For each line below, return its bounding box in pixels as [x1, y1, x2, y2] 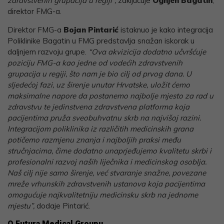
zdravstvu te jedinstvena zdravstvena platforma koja [7, 101, 189, 111]
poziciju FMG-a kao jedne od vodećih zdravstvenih [7, 57, 182, 67]
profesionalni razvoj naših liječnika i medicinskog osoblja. [7, 156, 206, 166]
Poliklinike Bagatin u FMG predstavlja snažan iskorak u [7, 35, 194, 45]
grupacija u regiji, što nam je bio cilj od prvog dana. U [7, 68, 191, 78]
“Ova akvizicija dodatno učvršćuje [88, 46, 206, 56]
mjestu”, [7, 200, 36, 210]
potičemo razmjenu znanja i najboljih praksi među [7, 134, 181, 144]
